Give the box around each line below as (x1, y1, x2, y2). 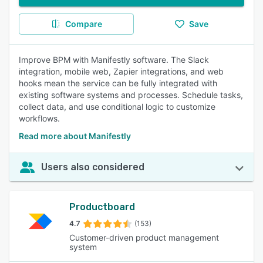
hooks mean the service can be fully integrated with (19, 78, 217, 88)
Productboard (69, 201, 136, 213)
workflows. (19, 113, 60, 123)
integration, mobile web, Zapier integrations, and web (19, 66, 224, 76)
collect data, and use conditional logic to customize (19, 102, 215, 112)
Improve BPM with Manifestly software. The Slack (19, 55, 209, 65)
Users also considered (41, 161, 144, 173)
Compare (65, 19, 102, 29)
